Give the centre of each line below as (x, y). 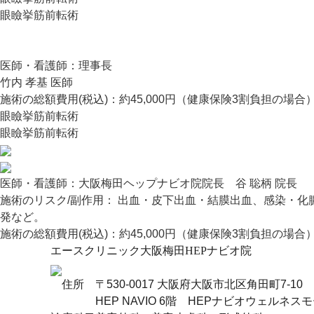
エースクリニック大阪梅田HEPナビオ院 (151, 251)
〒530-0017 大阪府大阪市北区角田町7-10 (199, 284)
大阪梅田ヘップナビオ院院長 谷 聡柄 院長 (188, 183)
